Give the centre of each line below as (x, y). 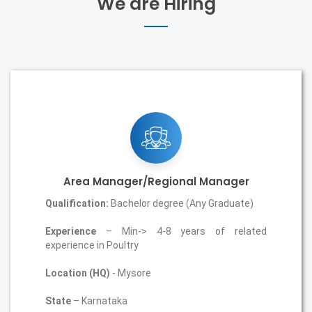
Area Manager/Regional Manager (156, 181)
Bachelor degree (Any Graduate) (181, 203)
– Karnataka (99, 301)
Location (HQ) (78, 273)
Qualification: (77, 203)
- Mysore (131, 273)
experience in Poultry (92, 245)
